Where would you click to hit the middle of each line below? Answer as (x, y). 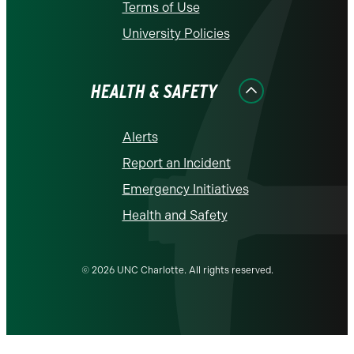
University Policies (176, 34)
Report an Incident (176, 164)
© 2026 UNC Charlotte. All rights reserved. (177, 271)
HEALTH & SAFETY (154, 92)
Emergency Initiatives (185, 190)
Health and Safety (175, 216)
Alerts (140, 137)
